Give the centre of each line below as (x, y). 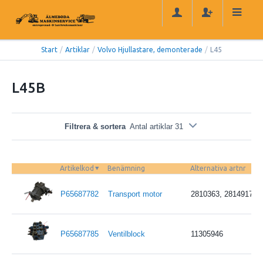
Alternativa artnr (218, 168)
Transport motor (135, 194)
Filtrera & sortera (95, 126)
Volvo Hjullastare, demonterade (150, 50)
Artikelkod (77, 168)
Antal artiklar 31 (156, 126)
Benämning (126, 168)
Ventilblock (126, 234)
